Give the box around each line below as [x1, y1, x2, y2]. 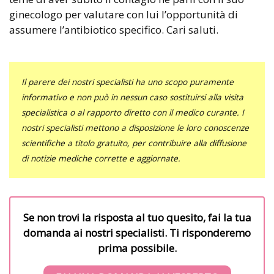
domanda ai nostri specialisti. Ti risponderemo [23, 225, 251, 240]
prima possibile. [97, 240, 177, 255]
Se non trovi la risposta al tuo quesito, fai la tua [23, 210, 251, 224]
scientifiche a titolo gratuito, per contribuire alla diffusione [21, 136, 246, 149]
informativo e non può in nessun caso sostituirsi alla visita [21, 91, 243, 103]
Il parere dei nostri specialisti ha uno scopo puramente [21, 75, 234, 87]
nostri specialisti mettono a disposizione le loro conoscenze [21, 121, 249, 133]
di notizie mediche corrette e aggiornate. [21, 152, 180, 164]
